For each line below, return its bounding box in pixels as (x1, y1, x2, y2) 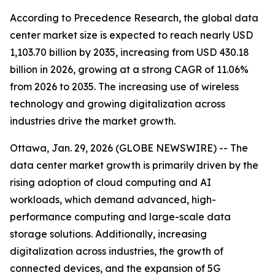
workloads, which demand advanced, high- (10, 193, 216, 206)
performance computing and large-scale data (10, 211, 231, 223)
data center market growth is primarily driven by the (10, 159, 258, 171)
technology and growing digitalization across (10, 98, 225, 110)
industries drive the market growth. (10, 115, 176, 127)
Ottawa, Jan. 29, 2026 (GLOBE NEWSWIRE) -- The (10, 142, 248, 154)
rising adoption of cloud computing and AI (10, 176, 211, 188)
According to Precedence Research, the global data (10, 12, 258, 24)
